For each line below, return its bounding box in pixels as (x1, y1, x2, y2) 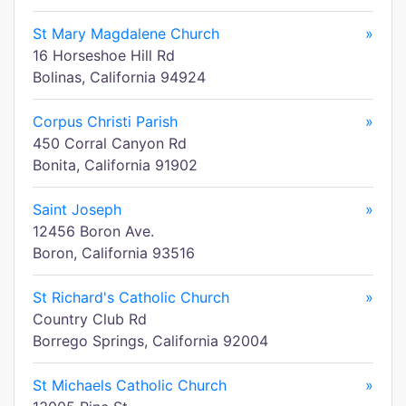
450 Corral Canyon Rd (33, 134, 187, 152)
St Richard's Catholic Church (33, 288, 229, 306)
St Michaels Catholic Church (33, 376, 227, 394)
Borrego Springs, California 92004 (33, 332, 268, 350)
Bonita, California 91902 (33, 156, 198, 174)
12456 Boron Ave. (33, 222, 154, 240)
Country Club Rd (33, 310, 147, 328)
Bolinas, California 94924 (33, 68, 206, 86)
